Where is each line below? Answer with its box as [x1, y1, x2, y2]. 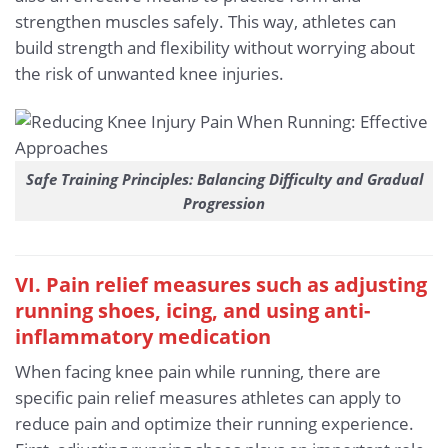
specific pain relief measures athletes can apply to [15, 385, 401, 409]
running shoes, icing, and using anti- [15, 295, 370, 324]
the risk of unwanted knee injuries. [15, 62, 284, 86]
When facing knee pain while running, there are [15, 359, 381, 383]
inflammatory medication [15, 321, 271, 350]
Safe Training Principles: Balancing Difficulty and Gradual [25, 169, 423, 190]
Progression [183, 193, 265, 214]
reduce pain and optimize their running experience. [15, 411, 414, 435]
